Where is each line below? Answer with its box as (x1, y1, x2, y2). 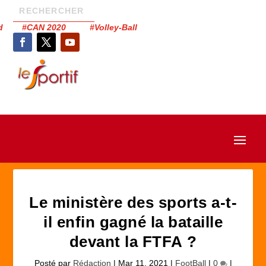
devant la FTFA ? (69, 233, 197, 251)
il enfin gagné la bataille (43, 213, 223, 231)
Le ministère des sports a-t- (29, 194, 237, 211)
